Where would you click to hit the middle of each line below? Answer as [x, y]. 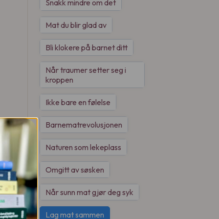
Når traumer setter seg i [86, 70]
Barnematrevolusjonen [84, 125]
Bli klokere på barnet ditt [87, 47]
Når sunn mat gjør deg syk [89, 192]
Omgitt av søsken [75, 170]
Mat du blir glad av [76, 25]
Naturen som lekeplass [83, 147]
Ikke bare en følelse [78, 102]
